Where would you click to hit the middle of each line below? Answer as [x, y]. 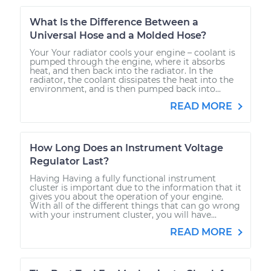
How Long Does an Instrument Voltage [126, 148]
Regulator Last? [69, 161]
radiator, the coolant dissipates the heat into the [132, 80]
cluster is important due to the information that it [135, 187]
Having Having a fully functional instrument [123, 178]
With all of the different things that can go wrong [135, 205]
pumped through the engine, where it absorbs [127, 61]
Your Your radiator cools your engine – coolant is [132, 52]
